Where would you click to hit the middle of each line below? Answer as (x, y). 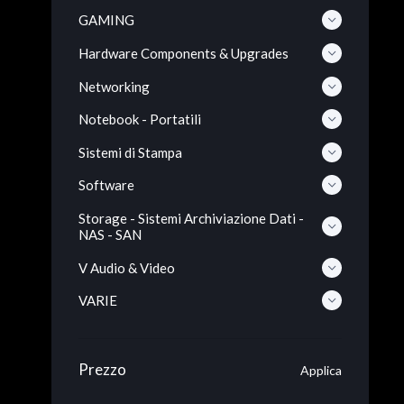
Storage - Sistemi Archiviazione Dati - (191, 219)
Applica (321, 371)
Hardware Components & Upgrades (184, 53)
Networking (114, 86)
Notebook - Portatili (140, 119)
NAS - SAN (110, 235)
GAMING (106, 20)
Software (106, 185)
